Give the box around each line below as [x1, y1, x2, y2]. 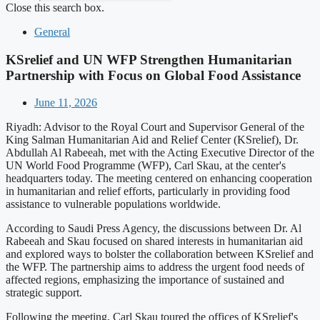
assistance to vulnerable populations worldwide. [6, 198, 221, 211]
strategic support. [6, 286, 82, 299]
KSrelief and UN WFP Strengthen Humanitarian [6, 51, 292, 67]
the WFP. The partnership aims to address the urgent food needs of [6, 261, 304, 274]
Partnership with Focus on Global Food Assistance [6, 67, 301, 83]
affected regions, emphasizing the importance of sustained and [6, 274, 284, 286]
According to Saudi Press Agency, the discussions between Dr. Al [6, 222, 301, 235]
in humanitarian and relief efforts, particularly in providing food [6, 185, 290, 198]
